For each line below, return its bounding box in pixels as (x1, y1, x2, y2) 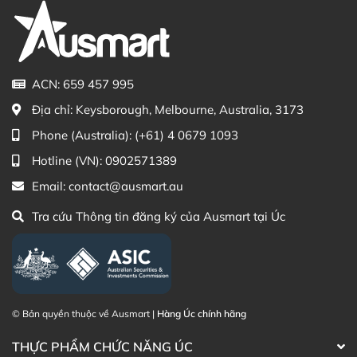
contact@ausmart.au (69, 178, 183, 194)
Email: (32, 178, 69, 194)
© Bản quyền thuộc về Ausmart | (12, 307, 157, 320)
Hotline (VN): (32, 152, 105, 168)
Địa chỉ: (32, 101, 76, 117)
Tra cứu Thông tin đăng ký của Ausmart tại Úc (32, 208, 285, 224)
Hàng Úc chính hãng (157, 307, 246, 320)
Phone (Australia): (32, 127, 135, 143)
